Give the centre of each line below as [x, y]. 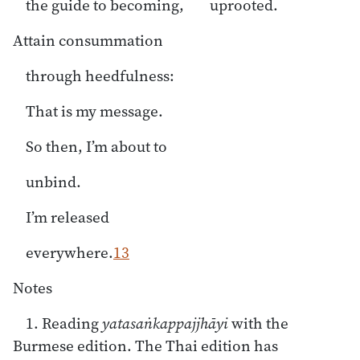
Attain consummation [88, 40]
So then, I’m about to [96, 146]
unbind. [53, 181]
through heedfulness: [100, 75]
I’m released [67, 217]
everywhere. [70, 252]
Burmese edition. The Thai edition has [145, 345]
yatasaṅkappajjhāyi [165, 323]
